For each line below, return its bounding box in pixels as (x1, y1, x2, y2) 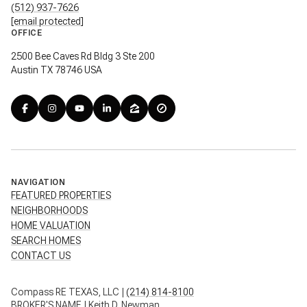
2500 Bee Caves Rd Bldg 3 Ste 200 (11, 50, 155, 62)
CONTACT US (11, 250, 71, 262)
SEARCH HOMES (11, 235, 81, 247)
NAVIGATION (11, 177, 65, 188)
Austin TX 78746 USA (11, 64, 102, 75)
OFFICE (11, 27, 42, 38)
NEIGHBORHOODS (11, 205, 88, 217)
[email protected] (11, 15, 84, 27)
